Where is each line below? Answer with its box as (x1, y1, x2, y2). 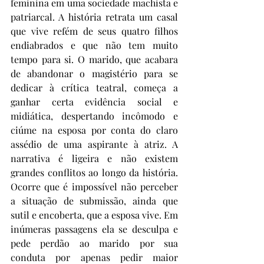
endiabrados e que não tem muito (11, 39, 178, 51)
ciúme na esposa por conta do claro (11, 124, 178, 136)
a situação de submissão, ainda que (11, 194, 178, 207)
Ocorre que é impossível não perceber (11, 180, 178, 193)
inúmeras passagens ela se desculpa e (11, 223, 178, 235)
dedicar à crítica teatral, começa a (11, 81, 178, 94)
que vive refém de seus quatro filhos (11, 25, 178, 37)
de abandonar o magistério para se (11, 67, 178, 80)
